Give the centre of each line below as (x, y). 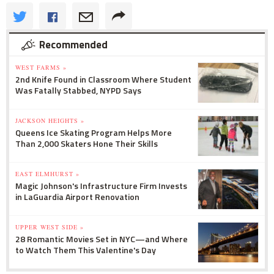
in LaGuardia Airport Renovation (77, 196)
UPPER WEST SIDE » (50, 227)
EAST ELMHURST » (47, 173)
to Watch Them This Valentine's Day (86, 250)
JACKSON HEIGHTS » (50, 120)
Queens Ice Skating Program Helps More (94, 132)
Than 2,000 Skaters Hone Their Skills (87, 143)
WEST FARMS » (41, 67)
